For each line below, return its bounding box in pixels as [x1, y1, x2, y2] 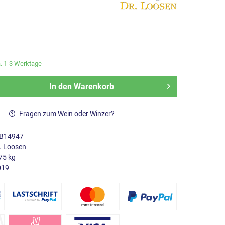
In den [49, 82, 72, 91]
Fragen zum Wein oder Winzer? [18, 109, 115, 118]
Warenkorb [73, 82, 114, 91]
